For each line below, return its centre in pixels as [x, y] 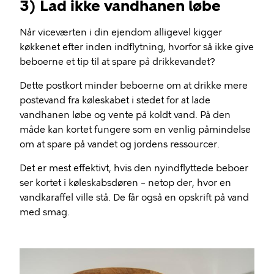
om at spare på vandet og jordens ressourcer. [120, 144]
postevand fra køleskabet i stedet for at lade [115, 100]
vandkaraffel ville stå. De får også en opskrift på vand [134, 197]
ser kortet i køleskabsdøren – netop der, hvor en [125, 183]
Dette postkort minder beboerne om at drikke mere [134, 85]
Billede [35, 255]
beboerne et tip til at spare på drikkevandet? [119, 61]
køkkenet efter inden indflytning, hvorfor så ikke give [137, 47]
